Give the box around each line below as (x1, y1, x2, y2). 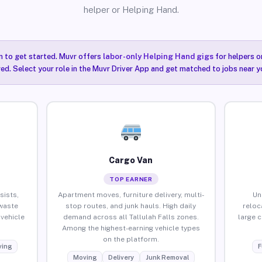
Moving (73, 253, 96, 261)
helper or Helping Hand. (83, 5, 179, 15)
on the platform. (102, 235, 159, 243)
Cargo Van (109, 155, 153, 165)
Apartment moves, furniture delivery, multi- (57, 190, 204, 199)
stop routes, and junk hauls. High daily (65, 201, 196, 210)
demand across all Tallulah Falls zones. (63, 212, 199, 221)
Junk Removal (145, 253, 189, 261)
